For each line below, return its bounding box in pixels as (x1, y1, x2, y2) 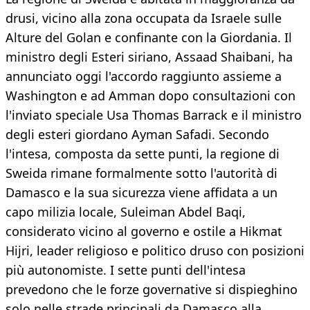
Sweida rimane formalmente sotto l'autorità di (6, 165, 277, 182)
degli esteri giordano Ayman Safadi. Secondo (6, 126, 269, 143)
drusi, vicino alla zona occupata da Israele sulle (6, 10, 282, 27)
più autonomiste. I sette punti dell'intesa (6, 262, 246, 279)
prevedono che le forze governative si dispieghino (6, 281, 298, 298)
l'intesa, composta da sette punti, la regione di (6, 145, 280, 163)
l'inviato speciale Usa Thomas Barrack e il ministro (6, 107, 302, 124)
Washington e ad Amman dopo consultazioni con (6, 87, 295, 104)
